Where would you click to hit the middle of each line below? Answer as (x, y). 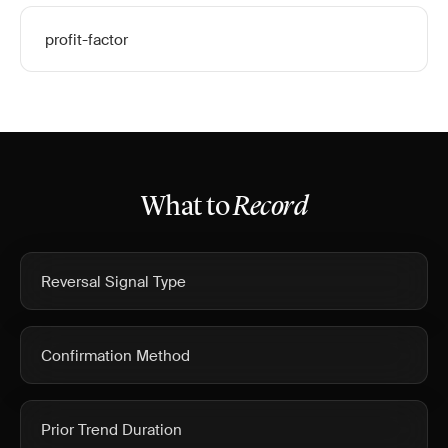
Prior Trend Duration (111, 430)
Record (270, 208)
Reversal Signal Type (113, 282)
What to (187, 208)
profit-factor (86, 40)
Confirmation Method (115, 356)
